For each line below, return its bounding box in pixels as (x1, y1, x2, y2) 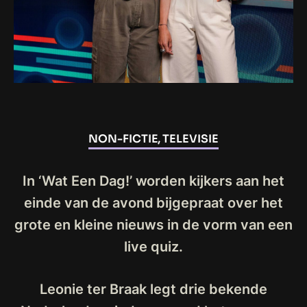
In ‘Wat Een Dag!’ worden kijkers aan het (22, 173, 285, 189)
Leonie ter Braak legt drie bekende (40, 281, 267, 297)
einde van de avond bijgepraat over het (23, 195, 284, 211)
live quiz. (124, 238, 183, 255)
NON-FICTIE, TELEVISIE (88, 132, 219, 146)
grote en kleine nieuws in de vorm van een (14, 217, 293, 233)
